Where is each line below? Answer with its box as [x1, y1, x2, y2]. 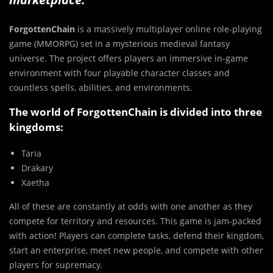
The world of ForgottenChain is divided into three [9, 104, 262, 119]
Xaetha [21, 176, 49, 188]
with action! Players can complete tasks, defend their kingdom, [9, 229, 264, 241]
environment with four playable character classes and [9, 66, 230, 79]
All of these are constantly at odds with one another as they [9, 200, 252, 212]
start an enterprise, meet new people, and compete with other [9, 244, 263, 256]
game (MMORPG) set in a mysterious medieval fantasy [9, 37, 230, 49]
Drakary [21, 161, 53, 174]
